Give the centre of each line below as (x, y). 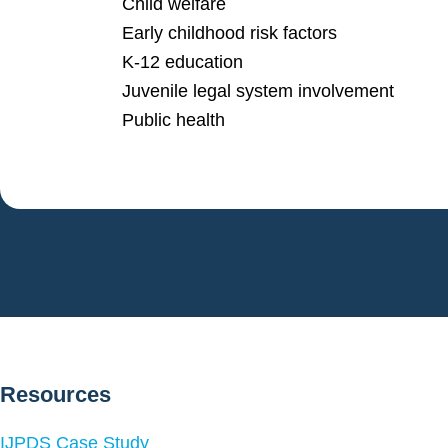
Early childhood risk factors (229, 33)
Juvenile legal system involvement (258, 91)
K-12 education (182, 62)
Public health (173, 120)
